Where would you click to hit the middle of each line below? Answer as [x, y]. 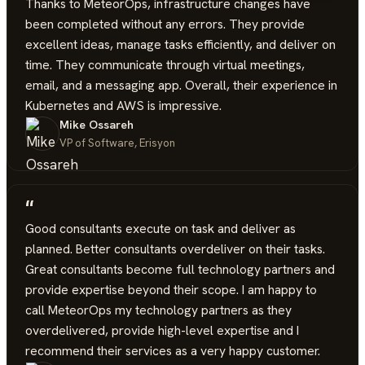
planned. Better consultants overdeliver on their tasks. [176, 248]
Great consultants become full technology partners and [180, 269]
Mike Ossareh [97, 125]
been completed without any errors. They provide [165, 24]
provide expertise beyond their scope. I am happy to [172, 289]
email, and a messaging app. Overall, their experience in [182, 86]
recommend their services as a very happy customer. [173, 350]
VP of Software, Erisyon [118, 143]
